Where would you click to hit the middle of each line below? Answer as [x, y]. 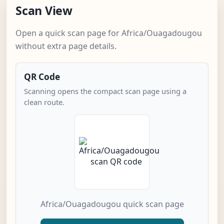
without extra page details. [66, 46]
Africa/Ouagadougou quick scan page [112, 204]
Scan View [44, 11]
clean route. [44, 102]
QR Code [42, 77]
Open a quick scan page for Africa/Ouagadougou [109, 33]
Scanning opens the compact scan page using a [105, 91]
